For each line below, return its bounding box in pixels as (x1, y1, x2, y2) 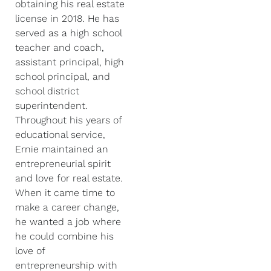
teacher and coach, (15, 42, 104, 53)
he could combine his (15, 230, 114, 242)
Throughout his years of (15, 114, 122, 126)
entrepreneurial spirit (15, 158, 111, 169)
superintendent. (15, 100, 88, 111)
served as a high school (15, 27, 122, 39)
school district (15, 85, 79, 97)
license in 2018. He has (15, 13, 119, 24)
